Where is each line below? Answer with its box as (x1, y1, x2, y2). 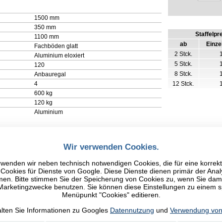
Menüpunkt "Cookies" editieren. (61, 191, 161, 199)
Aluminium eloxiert (34, 52, 84, 59)
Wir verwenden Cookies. (63, 141, 159, 152)
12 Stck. (172, 80, 194, 87)
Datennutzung (110, 206, 154, 214)
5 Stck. (174, 60, 192, 67)
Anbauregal (34, 70, 66, 78)
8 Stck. (174, 70, 192, 77)
